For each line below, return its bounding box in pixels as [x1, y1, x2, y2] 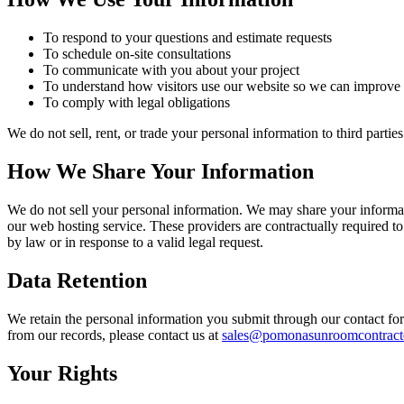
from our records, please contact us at [7, 326, 218, 343]
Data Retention [7, 268, 147, 292]
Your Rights [7, 361, 117, 385]
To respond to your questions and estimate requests [43, 30, 332, 45]
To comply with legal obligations [43, 95, 230, 110]
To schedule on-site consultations [43, 46, 231, 61]
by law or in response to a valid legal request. [7, 234, 263, 250]
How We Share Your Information [7, 159, 314, 183]
